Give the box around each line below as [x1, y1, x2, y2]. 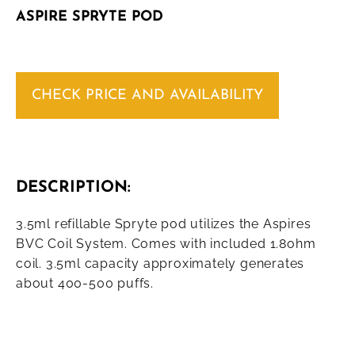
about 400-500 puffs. [16, 276, 155, 292]
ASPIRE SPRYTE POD [16, 10, 163, 25]
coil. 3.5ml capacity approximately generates [16, 256, 305, 272]
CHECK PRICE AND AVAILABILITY [32, 88, 263, 104]
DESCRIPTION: [16, 180, 131, 197]
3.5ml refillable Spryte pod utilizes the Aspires [16, 216, 311, 232]
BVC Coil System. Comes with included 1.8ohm [16, 236, 316, 252]
